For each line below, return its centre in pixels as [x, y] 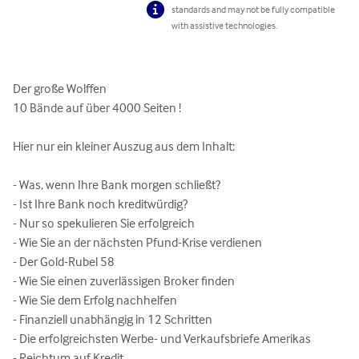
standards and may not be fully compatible [254, 10]
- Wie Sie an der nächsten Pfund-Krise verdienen [137, 242]
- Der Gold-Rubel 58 [64, 262]
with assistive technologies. [225, 26]
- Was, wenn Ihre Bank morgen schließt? [117, 185]
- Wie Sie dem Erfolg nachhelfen [95, 300]
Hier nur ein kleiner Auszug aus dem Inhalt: [124, 146]
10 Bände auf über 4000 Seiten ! [97, 108]
